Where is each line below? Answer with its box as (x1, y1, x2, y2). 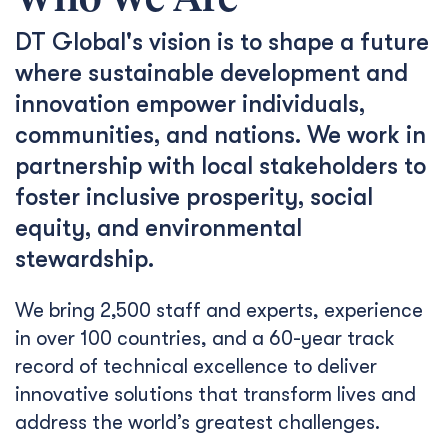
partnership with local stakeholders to (15, 152, 426, 180)
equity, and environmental (15, 214, 302, 242)
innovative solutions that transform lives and (15, 383, 416, 406)
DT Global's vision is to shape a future (15, 28, 429, 56)
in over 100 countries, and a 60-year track (15, 327, 395, 350)
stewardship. (15, 245, 160, 273)
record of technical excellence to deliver (15, 355, 377, 378)
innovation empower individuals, (15, 90, 365, 118)
